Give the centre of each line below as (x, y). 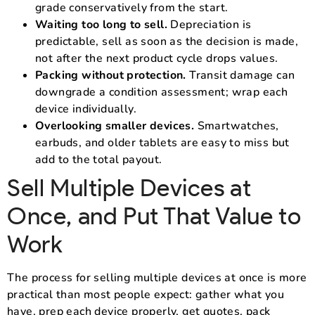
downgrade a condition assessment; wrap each (162, 92)
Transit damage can (240, 75)
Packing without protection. (111, 75)
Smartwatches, (237, 126)
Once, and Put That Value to (154, 216)
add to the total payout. (99, 159)
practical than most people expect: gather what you (146, 294)
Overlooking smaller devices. (115, 126)
